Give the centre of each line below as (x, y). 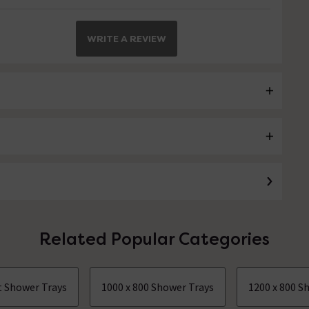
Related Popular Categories (154, 239)
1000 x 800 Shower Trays (158, 287)
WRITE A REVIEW (127, 39)
